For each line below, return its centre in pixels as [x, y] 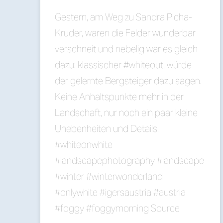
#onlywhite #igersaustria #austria [120, 192]
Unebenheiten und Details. [107, 129]
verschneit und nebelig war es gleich [126, 49]
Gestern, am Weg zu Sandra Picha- [124, 17]
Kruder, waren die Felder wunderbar [125, 33]
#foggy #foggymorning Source [117, 208]
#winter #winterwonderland [109, 176]
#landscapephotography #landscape [130, 161]
